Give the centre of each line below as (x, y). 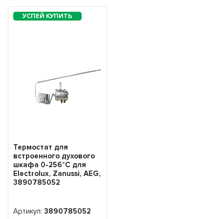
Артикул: (29, 211)
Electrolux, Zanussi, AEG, (57, 174)
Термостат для (41, 147)
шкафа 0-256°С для (50, 165)
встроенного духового (54, 156)
